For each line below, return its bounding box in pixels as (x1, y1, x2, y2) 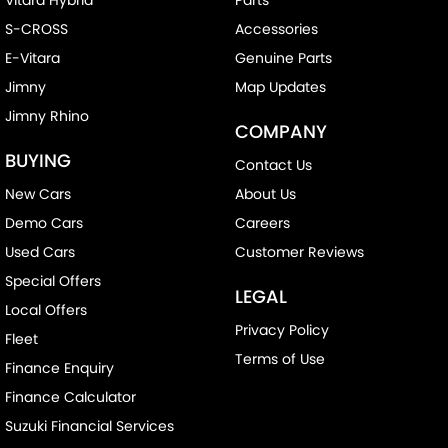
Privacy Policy (234, 319, 329, 340)
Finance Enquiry (5, 357, 114, 378)
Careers (234, 212, 290, 233)
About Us (234, 183, 296, 204)
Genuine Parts (234, 47, 332, 68)
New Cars (5, 183, 71, 204)
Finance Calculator (5, 386, 136, 407)
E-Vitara (5, 47, 60, 68)
